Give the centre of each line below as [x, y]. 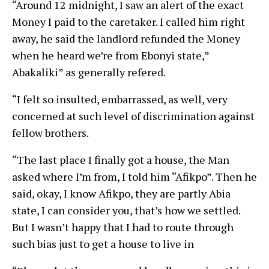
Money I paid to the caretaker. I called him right [128, 21]
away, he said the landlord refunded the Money [126, 38]
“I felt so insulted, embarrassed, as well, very [120, 99]
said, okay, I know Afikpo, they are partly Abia [121, 193]
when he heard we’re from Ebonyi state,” [110, 55]
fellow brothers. [50, 132]
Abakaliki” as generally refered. [89, 72]
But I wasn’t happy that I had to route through [123, 227]
